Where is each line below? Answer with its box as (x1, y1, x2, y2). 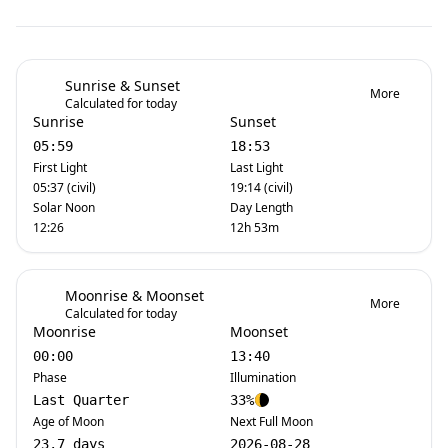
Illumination (230, 369, 296, 386)
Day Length (230, 199, 293, 216)
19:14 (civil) (230, 179, 293, 196)
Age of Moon (33, 413, 104, 430)
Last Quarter (33, 392, 129, 408)
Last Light (230, 159, 283, 176)
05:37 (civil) (33, 179, 96, 196)
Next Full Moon (230, 413, 313, 430)
